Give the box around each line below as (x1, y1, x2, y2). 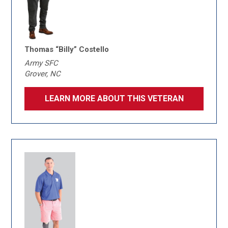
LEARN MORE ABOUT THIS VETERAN (44, 94, 184, 103)
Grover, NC (24, 69, 61, 78)
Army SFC (24, 59, 59, 68)
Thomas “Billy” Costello (24, 45, 109, 54)
